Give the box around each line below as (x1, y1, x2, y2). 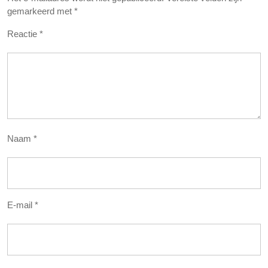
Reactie (7, 29, 39, 39)
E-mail (7, 200, 35, 210)
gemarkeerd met (7, 6, 74, 16)
